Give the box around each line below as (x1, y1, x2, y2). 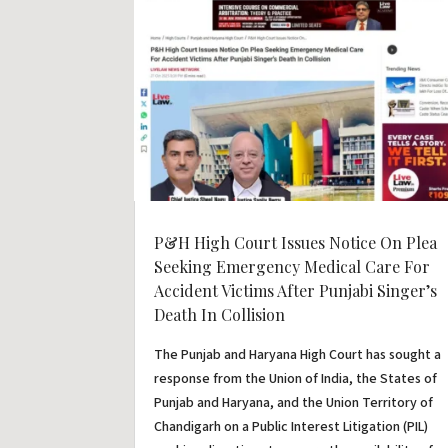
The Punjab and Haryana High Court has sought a (154, 344, 442, 365)
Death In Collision (154, 303, 286, 325)
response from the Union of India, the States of (154, 368, 438, 389)
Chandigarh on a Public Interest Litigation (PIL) (154, 416, 429, 437)
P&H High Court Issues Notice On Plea (154, 231, 438, 253)
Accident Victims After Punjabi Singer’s (154, 279, 438, 301)
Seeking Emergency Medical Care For (154, 255, 431, 277)
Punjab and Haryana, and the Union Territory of (154, 392, 434, 413)
